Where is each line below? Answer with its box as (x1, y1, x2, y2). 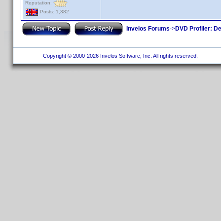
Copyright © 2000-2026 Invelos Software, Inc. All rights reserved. (39, 53, 199, 59)
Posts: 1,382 (38, 9, 69, 15)
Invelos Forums (126, 25, 170, 32)
